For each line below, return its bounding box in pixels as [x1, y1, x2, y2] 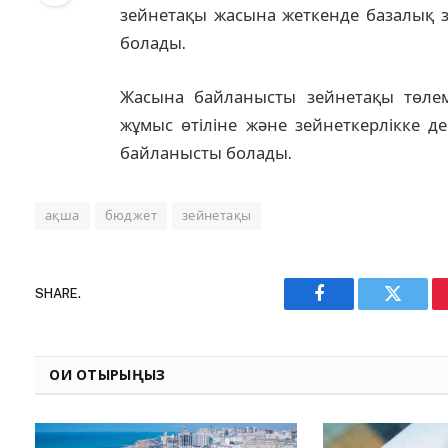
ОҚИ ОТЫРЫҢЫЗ [49, 364, 166, 384]
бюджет [104, 207, 157, 223]
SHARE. [35, 286, 81, 302]
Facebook [317, 299, 388, 318]
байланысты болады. [119, 142, 292, 163]
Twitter [391, 299, 444, 318]
